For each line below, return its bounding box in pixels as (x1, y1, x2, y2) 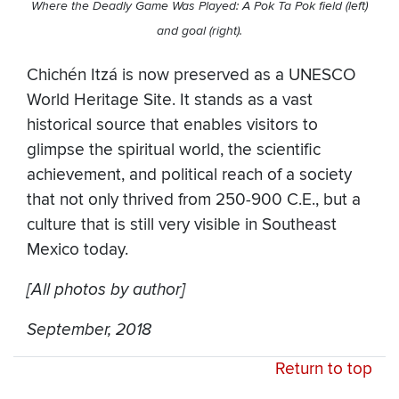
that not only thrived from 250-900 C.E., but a (27, 190, 361, 211)
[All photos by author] (27, 280, 185, 300)
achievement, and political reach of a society (27, 165, 352, 186)
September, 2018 (27, 320, 151, 340)
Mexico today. (27, 240, 128, 261)
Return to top (275, 359, 372, 380)
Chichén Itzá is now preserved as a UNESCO (27, 65, 356, 86)
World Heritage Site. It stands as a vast (27, 90, 313, 111)
